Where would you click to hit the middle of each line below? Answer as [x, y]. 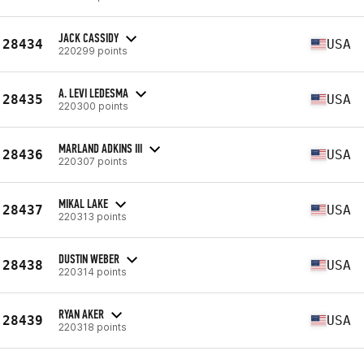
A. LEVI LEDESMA [93, 93]
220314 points [93, 271]
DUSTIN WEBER [89, 258]
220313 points [93, 216]
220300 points [93, 106]
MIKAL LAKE [83, 203]
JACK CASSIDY [89, 37]
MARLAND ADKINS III [100, 148]
